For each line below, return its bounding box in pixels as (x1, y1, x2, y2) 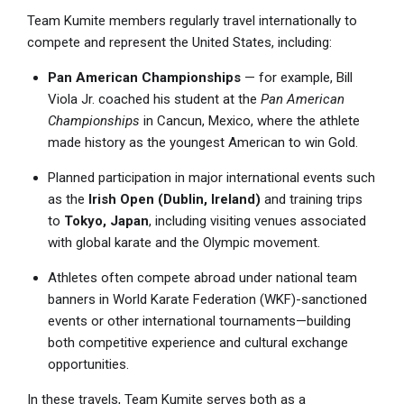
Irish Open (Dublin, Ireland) (87, 190, 261, 207)
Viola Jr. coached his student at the (47, 90, 261, 107)
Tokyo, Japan (63, 212, 149, 229)
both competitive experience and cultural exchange (47, 334, 348, 351)
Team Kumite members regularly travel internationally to (27, 12, 357, 29)
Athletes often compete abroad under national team (47, 269, 357, 286)
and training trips (260, 190, 363, 207)
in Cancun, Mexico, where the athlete (139, 112, 360, 129)
